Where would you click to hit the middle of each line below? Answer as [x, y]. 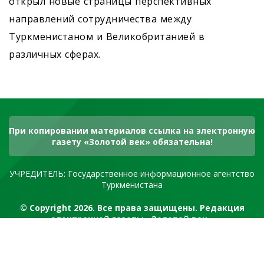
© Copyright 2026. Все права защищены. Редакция [132, 208]
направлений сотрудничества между [100, 19]
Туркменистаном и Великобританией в [107, 37]
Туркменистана [132, 185]
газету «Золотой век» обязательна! [132, 142]
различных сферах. [55, 55]
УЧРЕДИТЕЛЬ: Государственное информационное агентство [132, 174]
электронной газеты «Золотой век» [132, 219]
